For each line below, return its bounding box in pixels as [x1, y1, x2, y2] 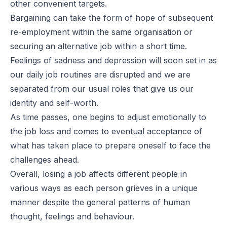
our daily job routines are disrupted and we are [10, 69, 191, 80]
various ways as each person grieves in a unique [10, 182, 198, 193]
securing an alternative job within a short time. [10, 41, 187, 51]
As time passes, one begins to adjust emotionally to [10, 111, 206, 122]
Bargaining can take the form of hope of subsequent [10, 12, 213, 23]
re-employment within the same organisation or [10, 26, 193, 37]
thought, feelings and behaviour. [10, 211, 134, 221]
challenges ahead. [10, 154, 79, 165]
